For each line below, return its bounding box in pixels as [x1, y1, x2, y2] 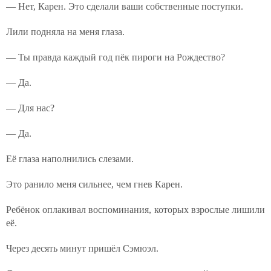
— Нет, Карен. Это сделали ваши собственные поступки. [6, 1, 243, 11]
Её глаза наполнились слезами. [6, 154, 134, 164]
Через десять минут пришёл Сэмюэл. [6, 243, 158, 253]
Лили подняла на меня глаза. [6, 27, 125, 37]
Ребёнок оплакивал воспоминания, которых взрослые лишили [6, 204, 265, 215]
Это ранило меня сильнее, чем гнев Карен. [6, 179, 183, 189]
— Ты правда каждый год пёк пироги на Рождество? [6, 52, 225, 62]
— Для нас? [6, 103, 54, 113]
